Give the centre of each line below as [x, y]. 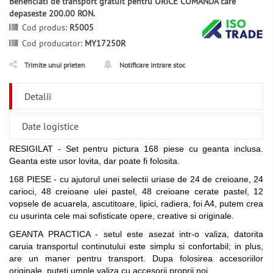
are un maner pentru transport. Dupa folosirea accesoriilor [136, 258]
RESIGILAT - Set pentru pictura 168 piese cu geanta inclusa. [136, 149]
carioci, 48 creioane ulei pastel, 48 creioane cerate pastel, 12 [136, 191]
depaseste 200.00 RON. [52, 13]
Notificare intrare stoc [152, 65]
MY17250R [105, 43]
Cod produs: [46, 27]
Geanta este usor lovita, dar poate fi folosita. [94, 161]
